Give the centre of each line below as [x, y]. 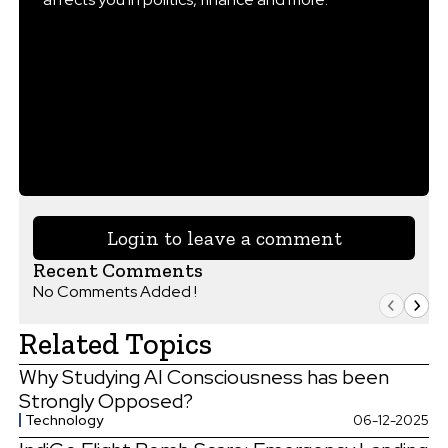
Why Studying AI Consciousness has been [203, 376]
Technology [63, 419]
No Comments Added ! [114, 291]
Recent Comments [117, 269]
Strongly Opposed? [105, 400]
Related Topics [115, 343]
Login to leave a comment [224, 237]
